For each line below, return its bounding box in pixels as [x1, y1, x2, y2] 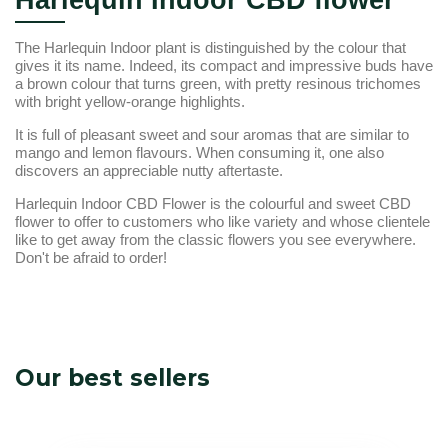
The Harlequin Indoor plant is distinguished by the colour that [15, 39, 406, 56]
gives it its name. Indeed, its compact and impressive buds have [15, 57, 433, 74]
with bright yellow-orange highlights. [15, 93, 245, 110]
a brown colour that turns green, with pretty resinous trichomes [15, 75, 421, 92]
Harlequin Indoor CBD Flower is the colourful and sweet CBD [15, 195, 411, 212]
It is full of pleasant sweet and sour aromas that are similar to [15, 126, 409, 143]
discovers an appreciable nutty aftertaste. [15, 162, 283, 179]
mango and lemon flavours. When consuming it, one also [15, 144, 384, 161]
